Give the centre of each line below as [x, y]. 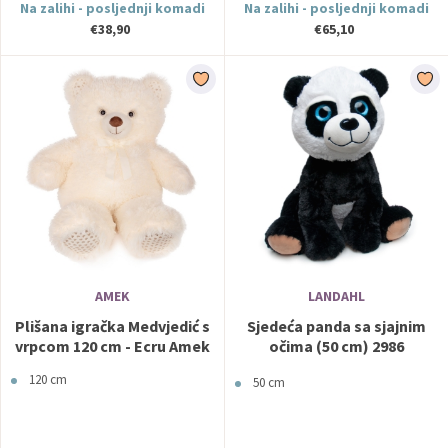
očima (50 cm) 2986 [336, 346]
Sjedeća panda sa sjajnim [336, 326]
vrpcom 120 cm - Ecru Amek [112, 346]
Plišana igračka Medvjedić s [112, 326]
